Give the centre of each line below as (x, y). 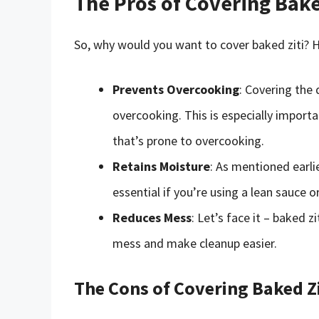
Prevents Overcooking (176, 89)
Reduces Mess (152, 217)
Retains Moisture (161, 166)
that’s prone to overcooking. (188, 140)
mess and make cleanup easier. (195, 243)
